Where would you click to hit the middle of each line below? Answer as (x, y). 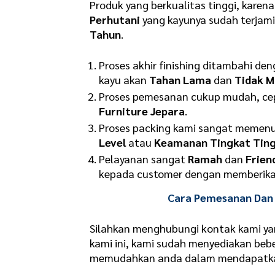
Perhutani (115, 20)
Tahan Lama (180, 79)
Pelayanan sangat (144, 158)
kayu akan (124, 79)
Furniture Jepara (142, 110)
